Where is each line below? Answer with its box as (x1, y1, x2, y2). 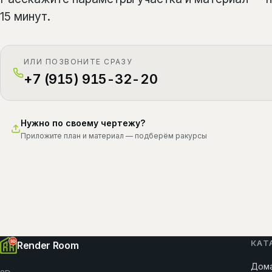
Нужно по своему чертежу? (21, 117, 145, 128)
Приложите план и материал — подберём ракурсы (21, 131, 207, 140)
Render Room (17, 239, 79, 251)
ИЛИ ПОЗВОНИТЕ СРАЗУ (24, 56, 133, 66)
